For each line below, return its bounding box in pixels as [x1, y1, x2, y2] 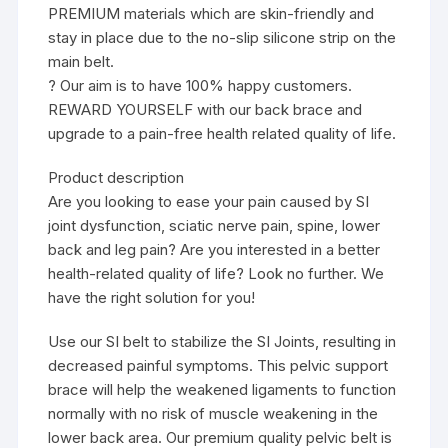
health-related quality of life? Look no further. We [48, 264, 385, 284]
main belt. [48, 52, 115, 72]
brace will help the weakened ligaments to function [48, 380, 397, 400]
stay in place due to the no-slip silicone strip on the [48, 28, 397, 48]
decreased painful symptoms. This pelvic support [48, 356, 389, 376]
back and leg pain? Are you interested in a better [48, 240, 381, 260]
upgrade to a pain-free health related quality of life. [48, 124, 397, 144]
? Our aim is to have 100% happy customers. [48, 76, 353, 96]
